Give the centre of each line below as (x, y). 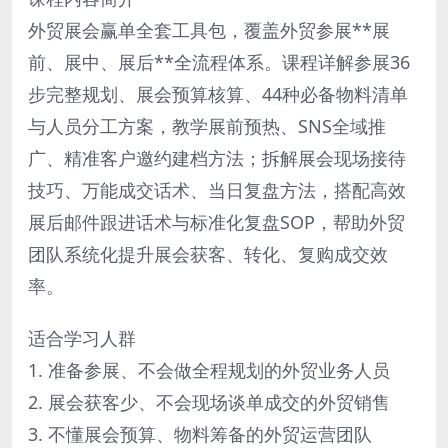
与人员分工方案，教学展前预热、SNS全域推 (207, 126)
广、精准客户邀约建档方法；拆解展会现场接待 (217, 158)
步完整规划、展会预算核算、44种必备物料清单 (218, 94)
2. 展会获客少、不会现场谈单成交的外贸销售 (209, 402)
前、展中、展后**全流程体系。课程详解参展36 (219, 62)
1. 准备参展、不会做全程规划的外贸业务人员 (209, 370)
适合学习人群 (82, 338)
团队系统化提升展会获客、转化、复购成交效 (208, 254)
